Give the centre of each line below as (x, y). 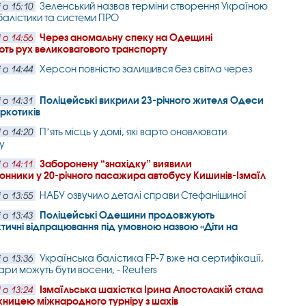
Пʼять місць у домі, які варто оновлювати (134, 131)
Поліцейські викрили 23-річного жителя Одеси (152, 100)
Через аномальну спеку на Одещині (126, 37)
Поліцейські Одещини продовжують (127, 215)
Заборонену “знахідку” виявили (116, 164)
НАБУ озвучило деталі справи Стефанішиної (143, 195)
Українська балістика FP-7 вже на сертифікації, (152, 258)
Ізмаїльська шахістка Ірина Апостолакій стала (152, 289)
